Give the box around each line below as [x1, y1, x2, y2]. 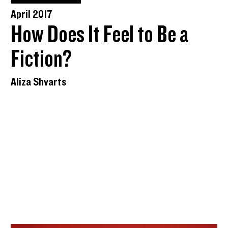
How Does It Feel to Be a [11, 22, 189, 47]
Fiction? [11, 47, 72, 72]
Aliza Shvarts [11, 76, 67, 88]
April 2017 [11, 8, 53, 20]
